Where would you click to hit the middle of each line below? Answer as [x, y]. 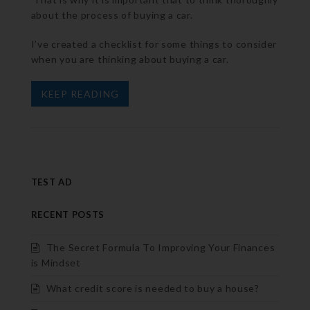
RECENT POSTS [68, 214]
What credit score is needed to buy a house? [153, 288]
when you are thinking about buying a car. [130, 59]
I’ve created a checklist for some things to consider [154, 44]
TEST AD [52, 182]
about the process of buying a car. [112, 15]
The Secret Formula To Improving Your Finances [161, 247]
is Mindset [56, 262]
